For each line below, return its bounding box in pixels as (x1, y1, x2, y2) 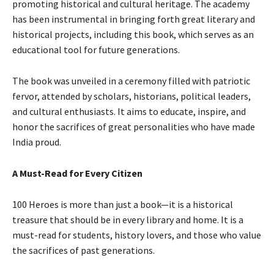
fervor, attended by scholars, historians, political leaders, (12, 90, 251, 102)
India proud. (12, 136, 61, 148)
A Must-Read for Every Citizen (12, 167, 143, 179)
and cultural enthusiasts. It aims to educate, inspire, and (12, 105, 246, 117)
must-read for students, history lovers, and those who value (12, 229, 261, 241)
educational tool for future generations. (12, 43, 180, 56)
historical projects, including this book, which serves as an (12, 28, 254, 40)
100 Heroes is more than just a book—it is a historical (12, 198, 233, 210)
